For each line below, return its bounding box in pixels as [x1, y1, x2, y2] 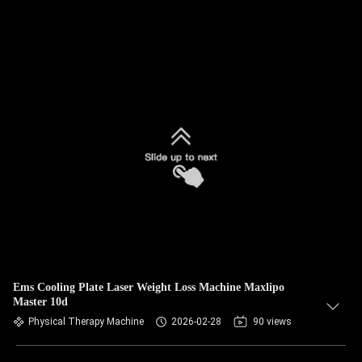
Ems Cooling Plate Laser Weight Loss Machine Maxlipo [13, 281, 284, 293]
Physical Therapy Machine [28, 316, 144, 327]
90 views [253, 316, 292, 327]
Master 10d [13, 296, 68, 308]
